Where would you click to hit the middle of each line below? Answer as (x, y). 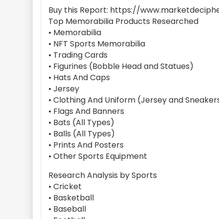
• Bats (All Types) (81, 122)
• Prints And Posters (86, 145)
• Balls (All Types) (82, 134)
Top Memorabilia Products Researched (123, 21)
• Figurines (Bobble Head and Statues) (121, 66)
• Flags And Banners (86, 111)
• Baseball (67, 209)
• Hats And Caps (79, 77)
